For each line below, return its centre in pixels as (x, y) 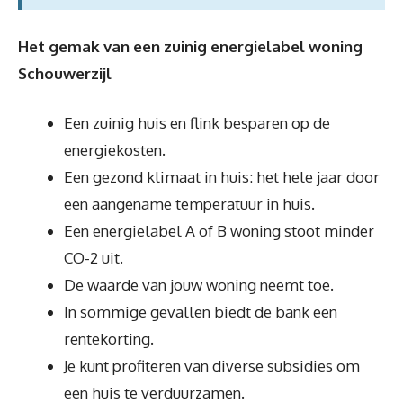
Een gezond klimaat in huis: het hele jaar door (222, 177)
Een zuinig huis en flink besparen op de (197, 123)
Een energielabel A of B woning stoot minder (219, 231)
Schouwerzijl (65, 73)
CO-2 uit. (94, 258)
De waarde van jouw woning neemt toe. (199, 285)
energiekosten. (115, 150)
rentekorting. (109, 339)
